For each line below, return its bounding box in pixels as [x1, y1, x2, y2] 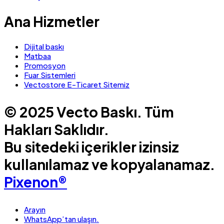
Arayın [24, 204, 45, 214]
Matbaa [24, 50, 51, 60]
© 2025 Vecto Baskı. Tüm [4, 102, 174, 120]
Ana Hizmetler [4, 12, 99, 30]
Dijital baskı [24, 41, 64, 51]
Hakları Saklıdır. [4, 120, 109, 138]
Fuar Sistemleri [24, 69, 75, 79]
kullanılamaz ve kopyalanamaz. [4, 155, 215, 173]
